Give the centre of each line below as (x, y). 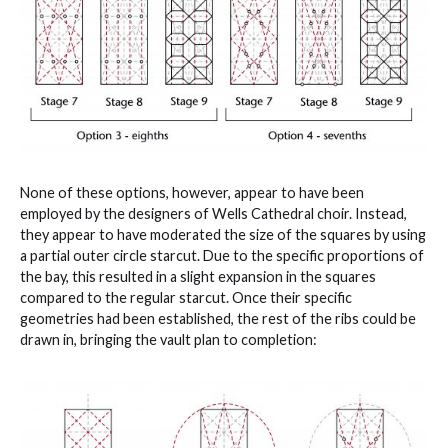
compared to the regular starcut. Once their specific (186, 298)
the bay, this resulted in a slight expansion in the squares (198, 277)
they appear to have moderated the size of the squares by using (223, 235)
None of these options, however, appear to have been (192, 193)
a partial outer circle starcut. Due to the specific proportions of (222, 256)
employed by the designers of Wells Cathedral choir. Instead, (213, 214)
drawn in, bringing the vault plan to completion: (168, 340)
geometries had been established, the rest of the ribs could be (218, 319)
